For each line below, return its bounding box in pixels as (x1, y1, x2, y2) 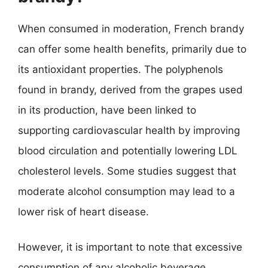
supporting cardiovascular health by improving (18, 124, 240, 136)
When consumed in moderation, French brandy (18, 22, 244, 35)
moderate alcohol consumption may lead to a (18, 185, 235, 197)
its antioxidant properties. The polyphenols (18, 63, 223, 75)
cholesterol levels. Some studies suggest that (18, 165, 236, 177)
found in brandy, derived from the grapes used (18, 83, 243, 96)
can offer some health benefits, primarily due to (18, 42, 246, 55)
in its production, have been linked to (18, 103, 196, 116)
